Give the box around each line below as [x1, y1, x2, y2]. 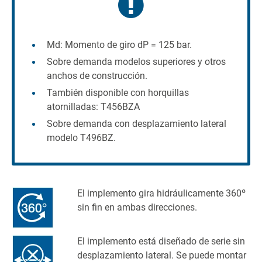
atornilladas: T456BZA [47, 101, 140, 112]
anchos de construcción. [47, 70, 147, 81]
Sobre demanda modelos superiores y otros [47, 56, 226, 67]
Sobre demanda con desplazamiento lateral [47, 118, 226, 129]
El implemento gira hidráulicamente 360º [77, 187, 246, 199]
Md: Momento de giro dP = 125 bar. [47, 39, 192, 50]
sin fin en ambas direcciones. [77, 201, 197, 213]
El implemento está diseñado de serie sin [77, 235, 245, 247]
